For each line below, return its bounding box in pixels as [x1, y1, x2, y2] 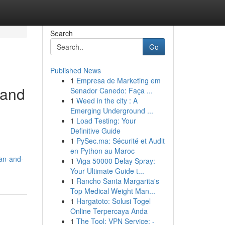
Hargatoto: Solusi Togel [76, 196, 151, 206]
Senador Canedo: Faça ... [70, 85, 153, 95]
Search [50, 28, 73, 38]
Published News [50, 65, 101, 75]
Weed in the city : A [76, 95, 138, 105]
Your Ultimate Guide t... [70, 166, 144, 176]
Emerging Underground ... [70, 105, 153, 116]
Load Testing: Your [76, 116, 136, 126]
